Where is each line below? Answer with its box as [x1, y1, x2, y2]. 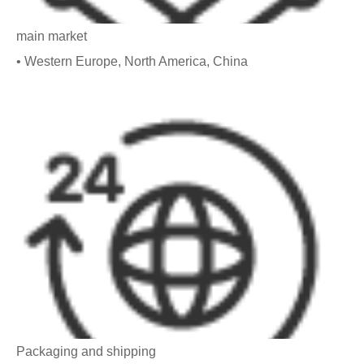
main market [16, 28, 87, 43]
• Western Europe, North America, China [16, 54, 248, 68]
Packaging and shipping [16, 344, 156, 358]
